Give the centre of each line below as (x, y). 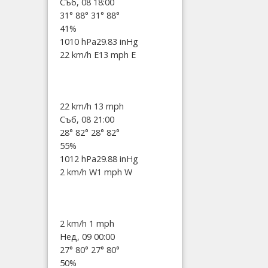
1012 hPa (78, 159)
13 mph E (117, 55)
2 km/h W (78, 172)
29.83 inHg (117, 42)
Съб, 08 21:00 (87, 120)
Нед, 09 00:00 (87, 237)
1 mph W (115, 172)
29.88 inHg (117, 159)
